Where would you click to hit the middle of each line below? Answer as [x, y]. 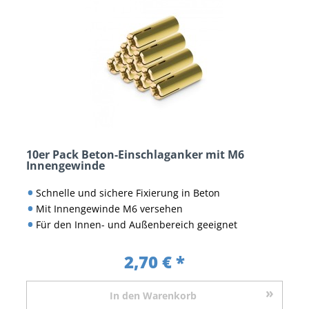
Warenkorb [170, 295]
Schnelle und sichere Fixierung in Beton [128, 192]
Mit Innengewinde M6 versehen [109, 208]
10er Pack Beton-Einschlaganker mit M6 [135, 155]
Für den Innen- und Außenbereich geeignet [136, 224]
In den [125, 295]
